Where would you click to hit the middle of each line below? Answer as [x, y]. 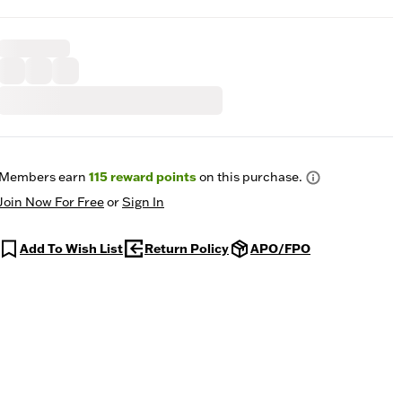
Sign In [143, 202]
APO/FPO [280, 249]
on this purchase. [249, 177]
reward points [152, 177]
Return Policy [187, 249]
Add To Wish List [71, 249]
